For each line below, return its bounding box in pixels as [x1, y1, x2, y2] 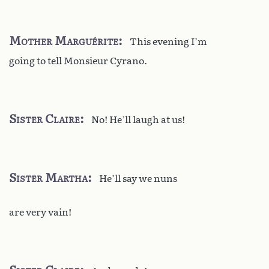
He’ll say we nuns [99, 172, 177, 184]
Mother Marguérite [9, 33, 118, 48]
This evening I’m [130, 35, 207, 47]
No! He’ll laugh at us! [91, 113, 185, 125]
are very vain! [9, 206, 71, 218]
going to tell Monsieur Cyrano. [9, 55, 147, 67]
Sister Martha [9, 170, 88, 185]
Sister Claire [9, 111, 80, 126]
